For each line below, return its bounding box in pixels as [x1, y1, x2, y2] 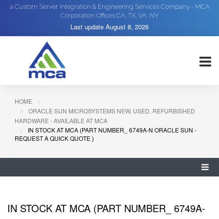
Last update [70, 22, 106, 31]
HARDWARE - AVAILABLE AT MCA [15, 116, 108, 125]
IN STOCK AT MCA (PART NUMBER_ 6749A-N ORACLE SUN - [28, 126, 197, 134]
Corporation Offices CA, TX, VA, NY [60, 12, 159, 19]
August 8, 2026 [106, 22, 149, 31]
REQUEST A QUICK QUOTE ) [15, 134, 94, 142]
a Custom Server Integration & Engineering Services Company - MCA [9, 3, 210, 10]
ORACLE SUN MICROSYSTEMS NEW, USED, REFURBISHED [28, 107, 195, 115]
